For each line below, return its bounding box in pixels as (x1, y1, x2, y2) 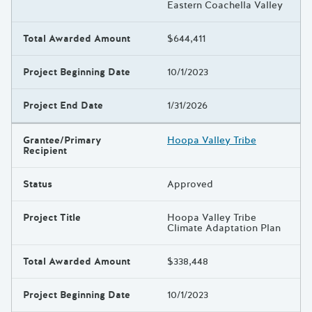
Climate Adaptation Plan (167, 221, 281, 235)
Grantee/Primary (23, 133, 102, 147)
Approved (167, 177, 213, 191)
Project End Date (23, 98, 103, 112)
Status (23, 177, 52, 191)
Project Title (23, 210, 81, 224)
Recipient (23, 143, 67, 157)
